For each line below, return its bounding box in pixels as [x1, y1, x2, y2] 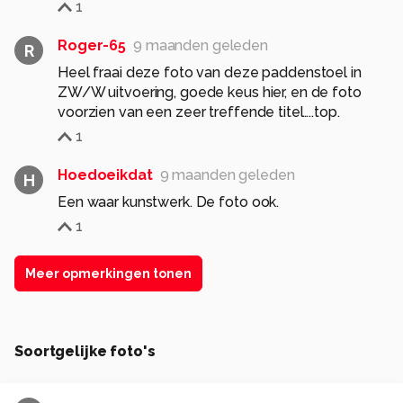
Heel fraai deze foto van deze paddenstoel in [58, 64, 362, 82]
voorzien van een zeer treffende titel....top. [58, 103, 340, 121]
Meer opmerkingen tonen [25, 266, 192, 282]
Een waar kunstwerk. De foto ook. [58, 193, 280, 211]
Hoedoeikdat [58, 166, 153, 184]
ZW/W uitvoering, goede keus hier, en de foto [58, 84, 362, 102]
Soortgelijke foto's [14, 343, 156, 361]
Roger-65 [58, 37, 127, 55]
